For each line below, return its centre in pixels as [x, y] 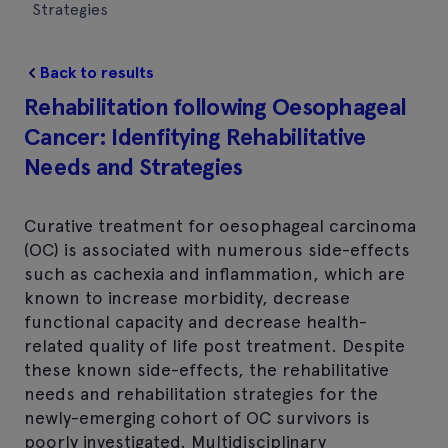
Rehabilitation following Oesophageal [215, 106]
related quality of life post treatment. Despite [214, 345]
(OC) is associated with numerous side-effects [217, 249]
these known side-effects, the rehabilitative [206, 369]
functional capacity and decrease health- [195, 321]
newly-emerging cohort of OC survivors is [197, 417]
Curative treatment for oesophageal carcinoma [220, 225]
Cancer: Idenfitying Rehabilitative [195, 136]
